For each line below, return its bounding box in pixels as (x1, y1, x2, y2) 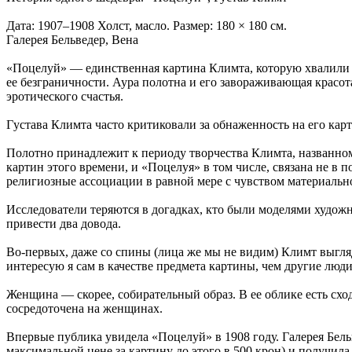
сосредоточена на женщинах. (6, 302, 163, 315)
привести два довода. (6, 217, 124, 230)
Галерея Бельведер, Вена (6, 33, 138, 46)
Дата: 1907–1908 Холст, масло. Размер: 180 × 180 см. (6, 19, 290, 32)
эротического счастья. (6, 90, 126, 103)
